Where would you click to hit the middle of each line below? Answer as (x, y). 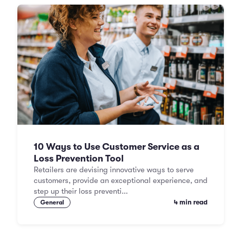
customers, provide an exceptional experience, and (121, 180)
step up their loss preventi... (81, 191)
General (52, 202)
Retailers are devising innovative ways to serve (114, 170)
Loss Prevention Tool (79, 158)
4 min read (191, 202)
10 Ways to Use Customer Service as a (117, 147)
